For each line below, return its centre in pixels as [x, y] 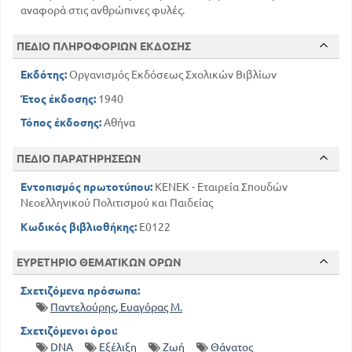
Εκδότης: [44, 75]
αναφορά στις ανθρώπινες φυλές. [103, 11]
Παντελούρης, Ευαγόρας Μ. [116, 307]
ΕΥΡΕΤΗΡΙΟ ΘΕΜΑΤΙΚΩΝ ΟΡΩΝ [99, 263]
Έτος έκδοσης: [58, 99]
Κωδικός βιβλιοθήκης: [79, 227]
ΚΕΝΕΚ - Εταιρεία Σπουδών [220, 187]
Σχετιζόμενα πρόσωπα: [80, 291]
